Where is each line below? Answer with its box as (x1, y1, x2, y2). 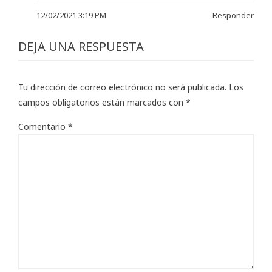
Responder (212, 10, 254, 21)
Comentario (18, 121, 68, 133)
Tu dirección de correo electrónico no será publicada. (18, 81, 226, 93)
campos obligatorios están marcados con (18, 97, 186, 109)
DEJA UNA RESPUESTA (18, 38, 144, 55)
